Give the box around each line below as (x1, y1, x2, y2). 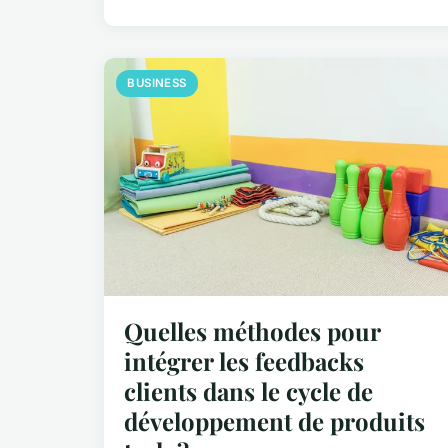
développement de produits (124, 405, 425, 438)
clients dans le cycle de (124, 375, 373, 408)
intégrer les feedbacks (124, 345, 364, 378)
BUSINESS (127, 75, 187, 90)
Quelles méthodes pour (124, 315, 380, 348)
